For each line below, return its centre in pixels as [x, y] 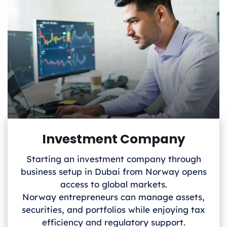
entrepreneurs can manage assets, [132, 197]
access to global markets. [113, 184]
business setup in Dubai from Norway [100, 172]
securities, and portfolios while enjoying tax [113, 210]
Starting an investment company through [113, 159]
